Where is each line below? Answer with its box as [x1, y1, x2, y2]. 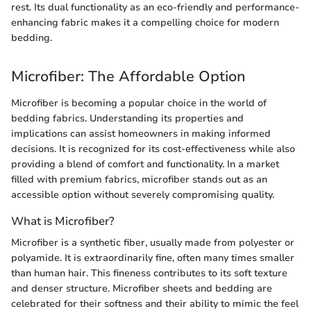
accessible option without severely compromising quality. [11, 187, 274, 201]
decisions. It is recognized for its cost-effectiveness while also [11, 142, 295, 155]
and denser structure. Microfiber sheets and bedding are [11, 282, 272, 295]
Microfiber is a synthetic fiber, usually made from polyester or [11, 236, 294, 249]
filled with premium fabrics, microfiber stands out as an [11, 172, 267, 186]
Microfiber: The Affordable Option [11, 67, 246, 87]
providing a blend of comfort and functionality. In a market [11, 157, 279, 171]
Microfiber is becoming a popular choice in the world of [11, 96, 267, 110]
